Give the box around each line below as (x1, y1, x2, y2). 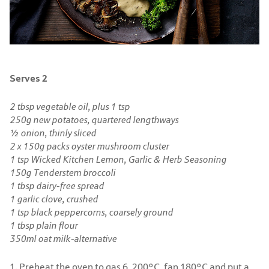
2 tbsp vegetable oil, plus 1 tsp (10, 100, 130, 112)
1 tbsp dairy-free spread (10, 180, 104, 192)
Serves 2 (10, 71, 47, 84)
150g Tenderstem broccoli (10, 166, 115, 178)
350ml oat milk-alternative (10, 232, 116, 244)
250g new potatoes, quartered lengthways (10, 113, 178, 125)
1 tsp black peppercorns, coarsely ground (10, 206, 173, 218)
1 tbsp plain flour (10, 219, 77, 231)
